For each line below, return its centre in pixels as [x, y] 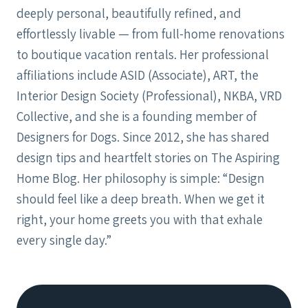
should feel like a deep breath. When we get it [141, 199]
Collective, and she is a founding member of [136, 117]
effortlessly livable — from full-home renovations [151, 34]
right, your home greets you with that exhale [140, 220]
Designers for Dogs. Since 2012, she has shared [143, 137]
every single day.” [64, 240]
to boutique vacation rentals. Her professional [143, 55]
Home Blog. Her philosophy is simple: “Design [141, 178]
